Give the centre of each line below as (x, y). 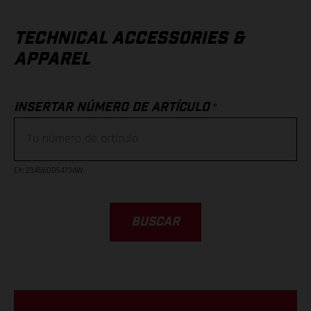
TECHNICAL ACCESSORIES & (129, 39)
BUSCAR (155, 222)
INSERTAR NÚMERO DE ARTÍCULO (112, 108)
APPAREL (52, 60)
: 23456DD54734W (53, 170)
